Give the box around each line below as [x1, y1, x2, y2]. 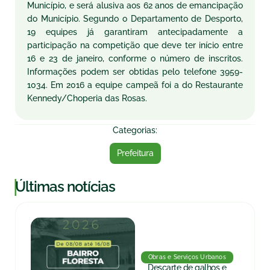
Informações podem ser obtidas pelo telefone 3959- [27, 67, 243, 77]
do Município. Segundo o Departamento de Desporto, [27, 14, 243, 24]
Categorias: [113, 125, 157, 135]
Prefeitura [116, 148, 154, 158]
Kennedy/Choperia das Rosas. [27, 93, 147, 103]
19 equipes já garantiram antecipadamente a [27, 27, 243, 37]
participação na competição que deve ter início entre [27, 40, 243, 50]
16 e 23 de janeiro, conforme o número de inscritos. [27, 54, 243, 63]
